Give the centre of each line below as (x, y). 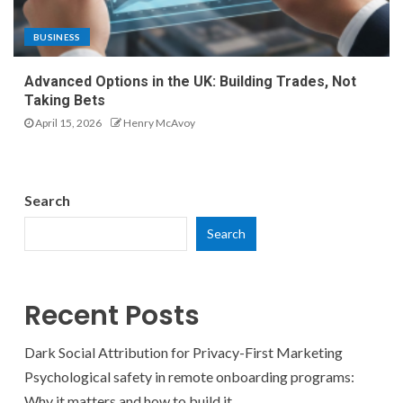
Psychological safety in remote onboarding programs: (189, 376)
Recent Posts (112, 315)
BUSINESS (57, 36)
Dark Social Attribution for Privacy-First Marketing (184, 352)
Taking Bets (65, 100)
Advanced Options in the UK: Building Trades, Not (190, 81)
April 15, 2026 (67, 122)
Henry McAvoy (159, 122)
